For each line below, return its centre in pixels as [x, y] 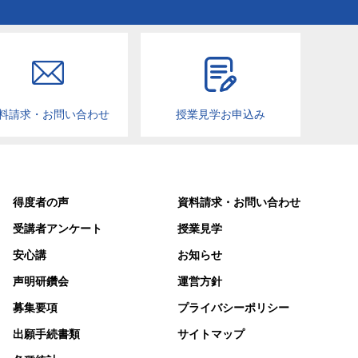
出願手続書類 [46, 334]
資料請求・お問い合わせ [239, 203]
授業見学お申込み [221, 115]
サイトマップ [211, 334]
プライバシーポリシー [233, 308]
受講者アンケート [58, 229]
